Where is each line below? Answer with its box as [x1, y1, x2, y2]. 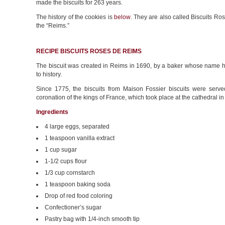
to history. [36, 71, 62, 78]
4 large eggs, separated [45, 123, 109, 130]
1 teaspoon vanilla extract [45, 135, 115, 142]
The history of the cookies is [36, 14, 114, 21]
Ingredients [36, 108, 68, 116]
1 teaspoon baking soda [45, 181, 110, 188]
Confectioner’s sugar [45, 204, 101, 211]
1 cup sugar [45, 146, 77, 153]
